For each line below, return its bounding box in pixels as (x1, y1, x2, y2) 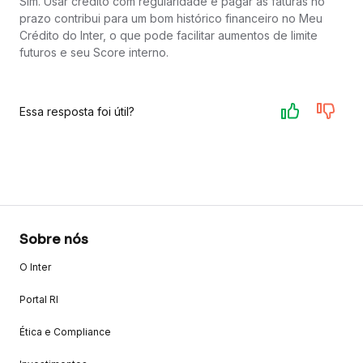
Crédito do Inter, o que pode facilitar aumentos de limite (19, 28, 318, 43)
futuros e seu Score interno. (19, 45, 169, 60)
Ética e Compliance (19, 326, 111, 339)
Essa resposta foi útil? (19, 104, 135, 118)
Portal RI (19, 293, 58, 306)
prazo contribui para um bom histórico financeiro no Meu (19, 11, 322, 26)
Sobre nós (19, 231, 88, 249)
